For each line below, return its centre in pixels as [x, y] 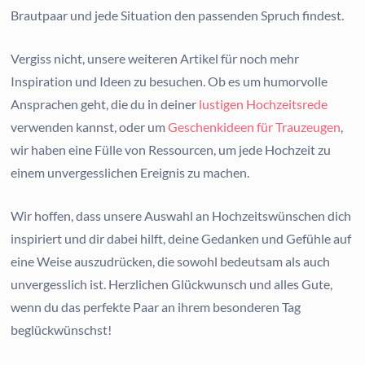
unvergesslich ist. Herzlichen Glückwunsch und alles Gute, [172, 284]
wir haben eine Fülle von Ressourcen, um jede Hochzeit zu [171, 150]
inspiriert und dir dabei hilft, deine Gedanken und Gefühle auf [181, 238]
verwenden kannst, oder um [90, 127]
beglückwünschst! [62, 330]
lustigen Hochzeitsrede [264, 104]
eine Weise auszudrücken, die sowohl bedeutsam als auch [171, 261]
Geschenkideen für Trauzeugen [255, 127]
